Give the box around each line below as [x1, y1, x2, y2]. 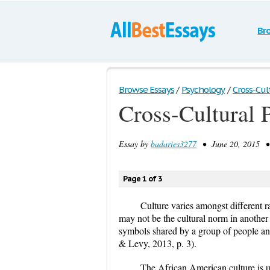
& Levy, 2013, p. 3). [119, 237, 196, 250]
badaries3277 [151, 138, 196, 149]
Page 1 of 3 [123, 174, 162, 184]
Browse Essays [119, 84, 174, 95]
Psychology [181, 84, 225, 95]
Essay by [119, 138, 151, 149]
